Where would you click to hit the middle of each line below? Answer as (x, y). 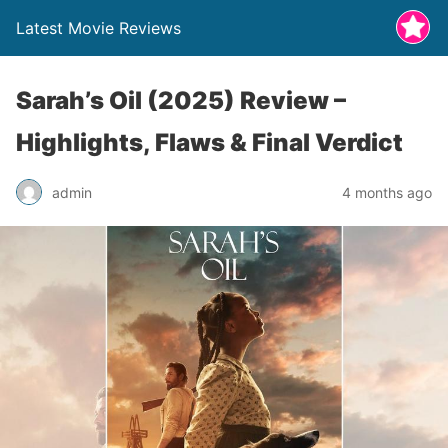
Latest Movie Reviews (98, 28)
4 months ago (387, 192)
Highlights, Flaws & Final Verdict (209, 142)
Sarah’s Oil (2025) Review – (181, 100)
